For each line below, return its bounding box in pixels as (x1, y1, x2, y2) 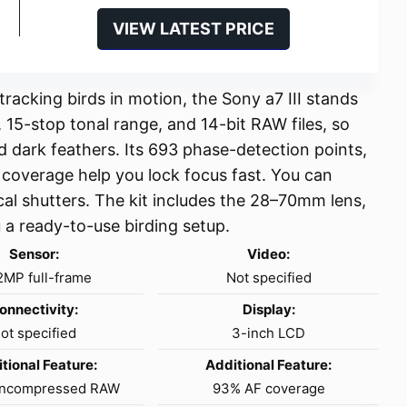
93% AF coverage (212, 380, 325, 398)
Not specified (225, 269, 312, 287)
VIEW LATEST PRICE (112, 19, 274, 39)
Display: (242, 301, 295, 319)
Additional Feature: (205, 356, 333, 374)
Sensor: (8, 245, 59, 263)
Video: (247, 245, 291, 263)
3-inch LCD (232, 324, 306, 342)
